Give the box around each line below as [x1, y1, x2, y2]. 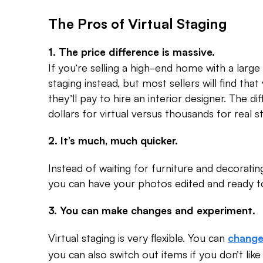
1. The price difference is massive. [48, 45, 215, 58]
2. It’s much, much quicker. [48, 134, 178, 147]
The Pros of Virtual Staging [48, 15, 227, 32]
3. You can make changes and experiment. [48, 204, 255, 217]
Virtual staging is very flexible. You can [48, 231, 228, 244]
